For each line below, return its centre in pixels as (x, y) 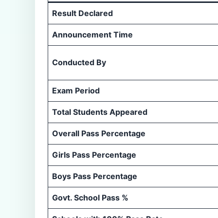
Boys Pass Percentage (95, 176)
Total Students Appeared (100, 112)
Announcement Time (92, 34)
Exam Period (76, 90)
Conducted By (79, 62)
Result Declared (82, 13)
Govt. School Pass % (90, 197)
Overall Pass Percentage (99, 133)
